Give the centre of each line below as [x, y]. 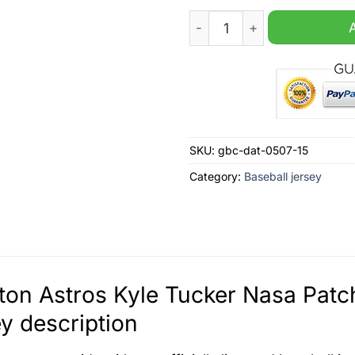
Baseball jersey [283, 177]
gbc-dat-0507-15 [263, 151]
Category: [217, 177]
